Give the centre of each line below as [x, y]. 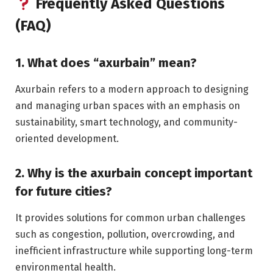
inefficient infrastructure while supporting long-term [134, 251]
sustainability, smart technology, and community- [126, 122]
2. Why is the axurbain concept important [134, 173]
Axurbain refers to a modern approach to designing [132, 90]
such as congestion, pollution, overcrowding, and [125, 235]
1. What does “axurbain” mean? [106, 62]
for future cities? [64, 192]
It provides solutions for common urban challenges [130, 218]
